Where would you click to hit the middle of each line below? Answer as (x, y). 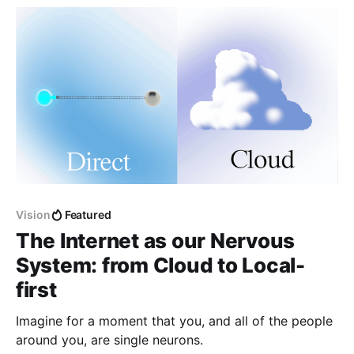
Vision (33, 215)
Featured (88, 215)
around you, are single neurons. (109, 340)
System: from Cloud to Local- (160, 265)
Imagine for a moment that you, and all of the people (174, 321)
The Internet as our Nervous (155, 241)
